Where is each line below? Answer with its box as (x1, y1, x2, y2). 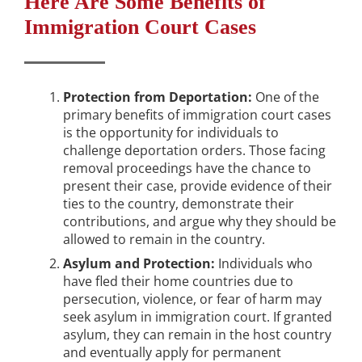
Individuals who (215, 255, 313, 273)
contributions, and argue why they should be (63, 213, 336, 231)
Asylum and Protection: (63, 255, 215, 273)
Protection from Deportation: (63, 88, 252, 107)
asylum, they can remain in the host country (63, 326, 331, 344)
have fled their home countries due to (63, 272, 293, 291)
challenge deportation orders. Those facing (63, 141, 326, 160)
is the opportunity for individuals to (63, 124, 279, 142)
